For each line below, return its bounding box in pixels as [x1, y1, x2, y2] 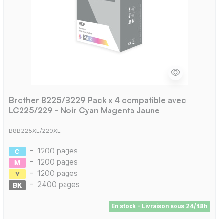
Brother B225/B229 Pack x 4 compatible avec [8, 95, 186, 106]
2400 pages [37, 179, 80, 189]
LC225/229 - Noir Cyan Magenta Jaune [8, 105, 160, 116]
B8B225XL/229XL [8, 127, 61, 134]
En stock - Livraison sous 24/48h [111, 202, 207, 210]
